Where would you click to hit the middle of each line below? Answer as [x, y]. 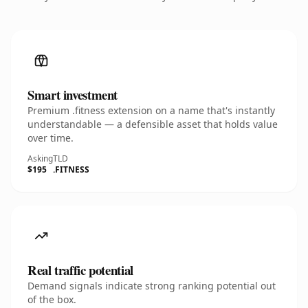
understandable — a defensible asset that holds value [153, 124]
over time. [51, 138]
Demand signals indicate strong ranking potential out [152, 286]
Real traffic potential [80, 270]
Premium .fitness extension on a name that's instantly [151, 110]
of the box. [52, 299]
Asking [40, 158]
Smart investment [73, 95]
